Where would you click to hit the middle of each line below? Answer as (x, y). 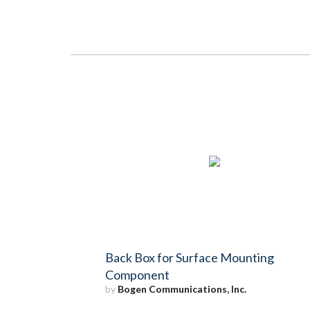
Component (137, 274)
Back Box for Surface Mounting (190, 257)
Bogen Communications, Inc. (182, 289)
